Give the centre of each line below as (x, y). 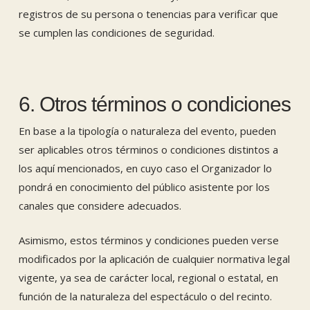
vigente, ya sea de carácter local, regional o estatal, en (148, 277)
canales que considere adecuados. (100, 206)
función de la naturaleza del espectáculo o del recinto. (145, 296)
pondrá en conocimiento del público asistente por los (144, 187)
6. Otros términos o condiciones (154, 104)
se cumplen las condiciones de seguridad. (116, 33)
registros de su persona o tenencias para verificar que (148, 14)
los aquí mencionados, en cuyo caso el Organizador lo (145, 168)
